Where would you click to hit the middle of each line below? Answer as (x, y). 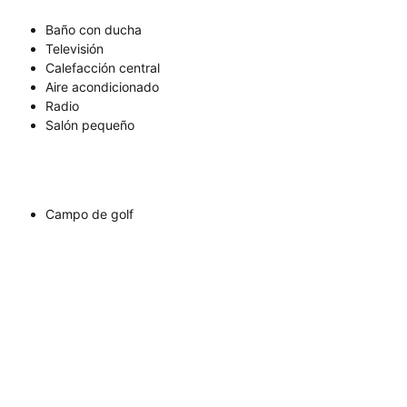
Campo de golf (89, 214)
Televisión (74, 49)
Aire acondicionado (102, 87)
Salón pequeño (90, 125)
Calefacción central (103, 68)
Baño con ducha (94, 30)
